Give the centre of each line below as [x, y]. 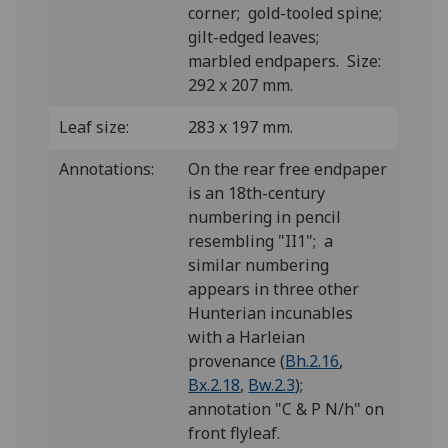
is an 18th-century [257, 193]
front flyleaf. [234, 433]
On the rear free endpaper [288, 169]
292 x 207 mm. [241, 85]
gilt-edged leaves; [256, 37]
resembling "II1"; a [261, 241]
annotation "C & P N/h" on [286, 409]
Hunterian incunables [271, 313]
